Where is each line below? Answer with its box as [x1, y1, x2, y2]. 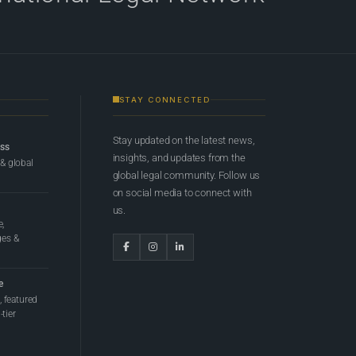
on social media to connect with [112, 186, 252, 199]
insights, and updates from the [112, 151, 246, 164]
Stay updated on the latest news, [112, 133, 255, 146]
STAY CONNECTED [118, 95, 211, 104]
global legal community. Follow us [112, 168, 261, 181]
